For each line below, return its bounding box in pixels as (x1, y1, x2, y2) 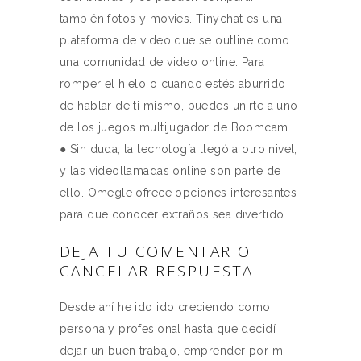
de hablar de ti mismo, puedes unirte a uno (60, 99, 298, 112)
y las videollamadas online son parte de (60, 164, 281, 177)
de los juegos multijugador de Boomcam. (60, 121, 291, 134)
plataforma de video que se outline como (60, 34, 290, 47)
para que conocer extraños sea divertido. (60, 208, 287, 221)
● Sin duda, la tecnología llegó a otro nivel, (60, 143, 297, 156)
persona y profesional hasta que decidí (60, 322, 276, 335)
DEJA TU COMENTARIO (60, 241, 251, 262)
